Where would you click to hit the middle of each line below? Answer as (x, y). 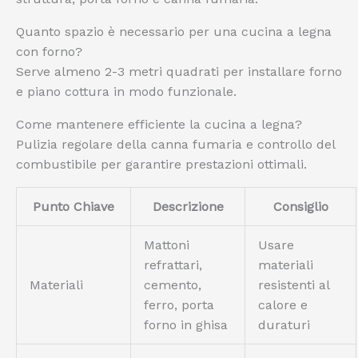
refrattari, (173, 265)
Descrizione (188, 207)
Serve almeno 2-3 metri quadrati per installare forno (179, 72)
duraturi (284, 325)
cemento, (173, 285)
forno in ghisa (186, 325)
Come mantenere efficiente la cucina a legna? (159, 124)
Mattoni (167, 245)
